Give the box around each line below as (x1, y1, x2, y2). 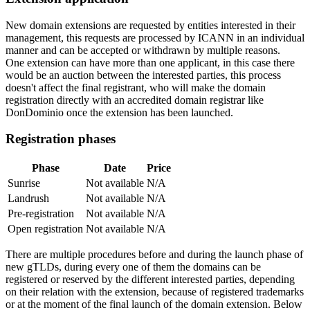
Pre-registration (8, 208, 74, 219)
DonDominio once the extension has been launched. (6, 106, 233, 118)
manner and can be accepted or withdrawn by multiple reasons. (6, 44, 280, 56)
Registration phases (6, 131, 116, 147)
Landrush (8, 192, 49, 204)
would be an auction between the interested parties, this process (6, 69, 281, 81)
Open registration (8, 223, 83, 235)
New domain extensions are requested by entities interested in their (6, 19, 295, 31)
